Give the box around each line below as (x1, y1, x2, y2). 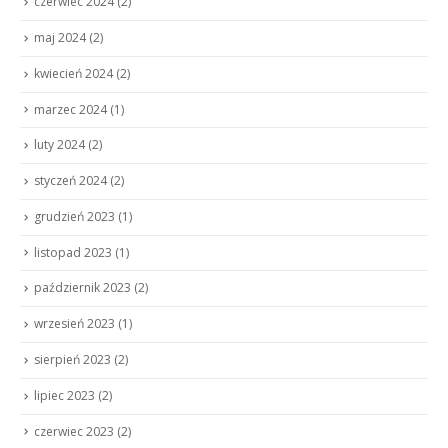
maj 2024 (34, 29, 86, 47)
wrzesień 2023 (34, 315, 115, 333)
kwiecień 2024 (34, 64, 113, 82)
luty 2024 (34, 136, 85, 154)
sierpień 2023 (34, 351, 111, 369)
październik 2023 (34, 279, 131, 297)
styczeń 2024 (34, 172, 107, 190)
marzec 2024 (34, 100, 107, 118)
